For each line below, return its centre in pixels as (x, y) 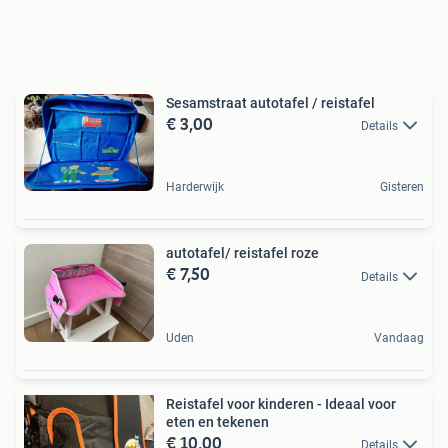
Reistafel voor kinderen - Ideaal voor (281, 403)
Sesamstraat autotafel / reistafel (270, 102)
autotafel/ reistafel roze (242, 253)
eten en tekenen (217, 421)
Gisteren (402, 187)
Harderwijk (195, 187)
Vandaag (399, 337)
